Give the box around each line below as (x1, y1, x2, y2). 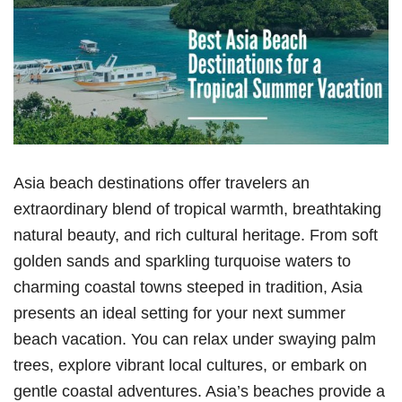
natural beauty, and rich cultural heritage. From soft (13, 225, 378, 245)
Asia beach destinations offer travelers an (13, 173, 310, 193)
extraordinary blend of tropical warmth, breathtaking (13, 199, 381, 219)
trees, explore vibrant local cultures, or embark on (13, 355, 367, 375)
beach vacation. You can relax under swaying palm (13, 329, 376, 349)
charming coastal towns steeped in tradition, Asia (13, 277, 363, 297)
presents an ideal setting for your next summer (13, 303, 345, 323)
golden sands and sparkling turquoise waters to (13, 251, 351, 271)
